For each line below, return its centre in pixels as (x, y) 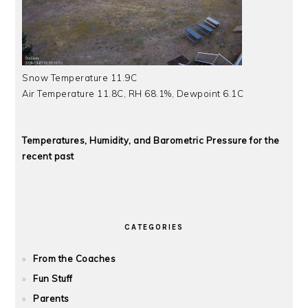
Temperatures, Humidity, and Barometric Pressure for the (151, 140)
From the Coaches (75, 258)
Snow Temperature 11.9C (80, 78)
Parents (51, 298)
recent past (48, 156)
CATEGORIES (154, 227)
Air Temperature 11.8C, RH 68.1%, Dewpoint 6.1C (133, 94)
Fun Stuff (53, 278)
